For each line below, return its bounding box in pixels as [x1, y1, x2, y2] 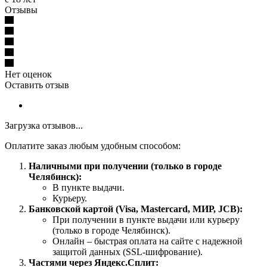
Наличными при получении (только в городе [29, 160, 222, 171]
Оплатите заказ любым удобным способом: [5, 140, 181, 151]
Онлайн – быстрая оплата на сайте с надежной [52, 235, 243, 246]
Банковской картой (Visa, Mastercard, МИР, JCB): [29, 203, 243, 214]
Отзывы [5, 4, 38, 15]
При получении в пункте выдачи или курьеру [52, 214, 240, 225]
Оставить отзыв [5, 79, 69, 90]
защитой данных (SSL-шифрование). [52, 246, 203, 257]
